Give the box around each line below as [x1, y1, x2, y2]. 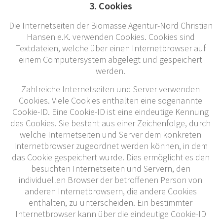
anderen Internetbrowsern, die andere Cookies [24, 185, 197, 197]
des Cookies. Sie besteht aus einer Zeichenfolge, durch [10, 117, 211, 129]
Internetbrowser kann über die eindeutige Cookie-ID [15, 208, 206, 220]
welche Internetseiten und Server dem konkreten [20, 128, 201, 140]
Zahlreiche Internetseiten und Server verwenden [21, 83, 200, 95]
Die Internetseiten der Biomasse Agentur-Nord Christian [8, 19, 213, 31]
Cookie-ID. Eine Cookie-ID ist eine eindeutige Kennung [12, 106, 209, 117]
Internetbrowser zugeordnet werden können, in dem [13, 140, 208, 151]
